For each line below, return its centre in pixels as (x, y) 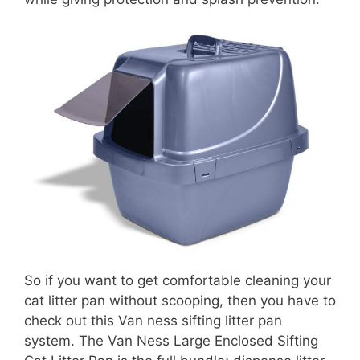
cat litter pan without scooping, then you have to (180, 301)
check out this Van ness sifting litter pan (153, 321)
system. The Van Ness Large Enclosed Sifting (171, 341)
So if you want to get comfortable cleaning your (178, 281)
